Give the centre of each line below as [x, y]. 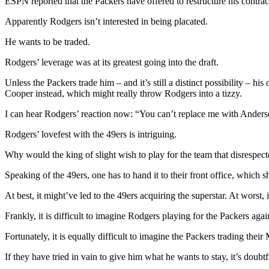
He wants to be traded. [47, 42]
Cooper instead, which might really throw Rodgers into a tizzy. [123, 94]
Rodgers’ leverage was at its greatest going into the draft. [112, 62]
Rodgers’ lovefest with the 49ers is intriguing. [91, 134]
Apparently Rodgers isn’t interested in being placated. [106, 22]
